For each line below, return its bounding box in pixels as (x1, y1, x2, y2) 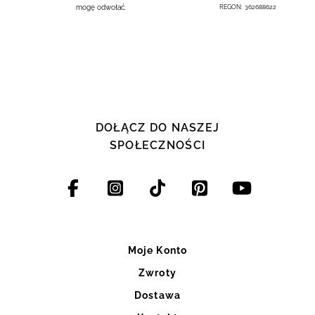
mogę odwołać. (75, 3, 127, 11)
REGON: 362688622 (219, 3, 276, 11)
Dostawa (134, 289, 181, 301)
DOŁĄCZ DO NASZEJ (95, 120, 220, 134)
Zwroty (139, 266, 176, 278)
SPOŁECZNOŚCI (109, 138, 206, 152)
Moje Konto (127, 244, 188, 256)
